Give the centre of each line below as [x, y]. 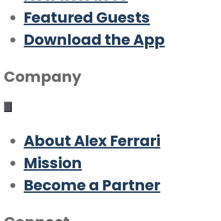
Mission [53, 163]
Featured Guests [87, 18]
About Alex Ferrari [92, 141]
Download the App [94, 40]
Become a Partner [92, 185]
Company [43, 77]
